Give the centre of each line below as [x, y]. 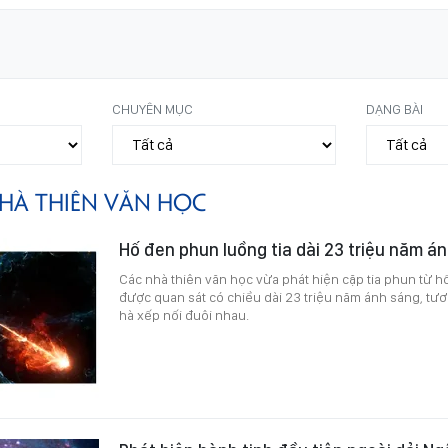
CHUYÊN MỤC [153, 108]
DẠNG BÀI [394, 108]
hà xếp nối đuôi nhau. [184, 314]
